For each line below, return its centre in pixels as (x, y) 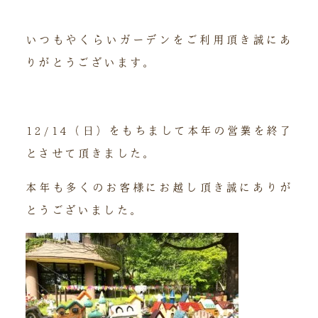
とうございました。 (84, 210)
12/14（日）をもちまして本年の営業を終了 (159, 131)
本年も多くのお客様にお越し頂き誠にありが (159, 188)
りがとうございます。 (91, 63)
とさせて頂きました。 (91, 154)
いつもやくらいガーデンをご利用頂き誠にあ (159, 40)
